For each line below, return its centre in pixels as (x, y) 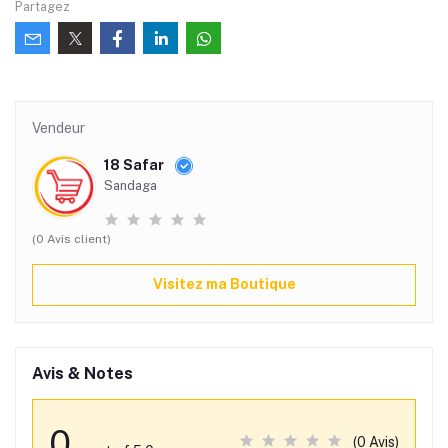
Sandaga (130, 185)
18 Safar (135, 164)
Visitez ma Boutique (224, 284)
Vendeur (58, 127)
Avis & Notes (82, 373)
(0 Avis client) (71, 238)
